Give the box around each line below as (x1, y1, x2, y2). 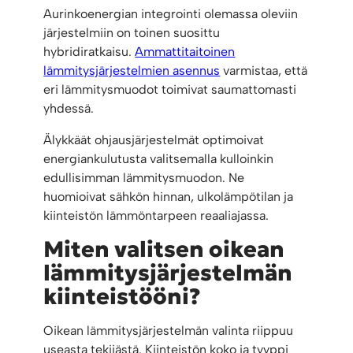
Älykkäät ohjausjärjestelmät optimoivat (43, 132, 265, 148)
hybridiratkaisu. (43, 44, 136, 60)
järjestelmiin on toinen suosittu (43, 25, 221, 41)
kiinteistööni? (43, 283, 202, 311)
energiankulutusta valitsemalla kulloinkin (43, 151, 274, 167)
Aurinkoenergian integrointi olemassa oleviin (43, 6, 299, 22)
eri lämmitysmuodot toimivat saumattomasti (43, 82, 297, 98)
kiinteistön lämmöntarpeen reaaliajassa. (43, 208, 269, 224)
